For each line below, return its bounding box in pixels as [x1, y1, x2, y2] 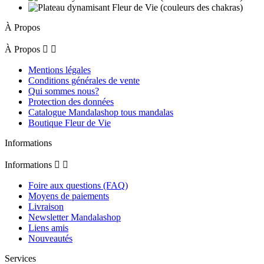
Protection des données [28, 96, 114, 107]
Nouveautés [28, 233, 72, 243]
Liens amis [28, 222, 68, 233]
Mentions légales [28, 64, 91, 75]
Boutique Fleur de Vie [28, 117, 111, 128]
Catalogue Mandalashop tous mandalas [28, 107, 173, 117]
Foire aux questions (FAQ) [28, 180, 128, 190]
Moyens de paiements [28, 190, 109, 201]
